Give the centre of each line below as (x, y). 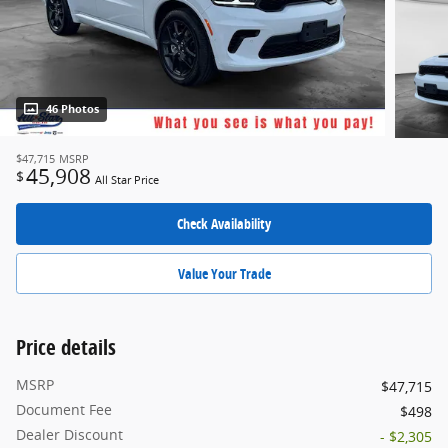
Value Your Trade (224, 274)
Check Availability (224, 224)
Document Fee (64, 410)
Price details (66, 347)
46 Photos (72, 109)
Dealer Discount (69, 435)
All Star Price (127, 180)
